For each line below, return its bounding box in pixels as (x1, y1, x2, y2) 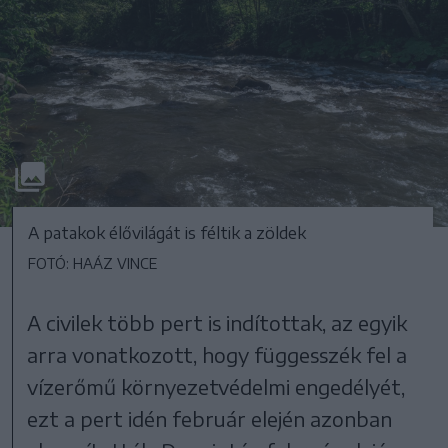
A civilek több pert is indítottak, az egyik (27, 310, 408, 336)
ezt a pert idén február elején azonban (27, 406, 393, 432)
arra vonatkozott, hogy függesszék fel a (27, 342, 408, 368)
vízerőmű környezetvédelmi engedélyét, (27, 374, 406, 400)
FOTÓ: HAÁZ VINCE (28, 255, 157, 273)
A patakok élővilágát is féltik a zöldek (28, 223, 306, 244)
